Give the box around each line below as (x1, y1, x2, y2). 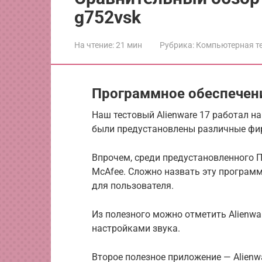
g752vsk (74, 7, 141, 27)
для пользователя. (92, 180, 174, 191)
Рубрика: (160, 40, 194, 50)
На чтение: (74, 40, 114, 50)
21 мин (114, 40, 142, 50)
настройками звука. (92, 223, 180, 234)
